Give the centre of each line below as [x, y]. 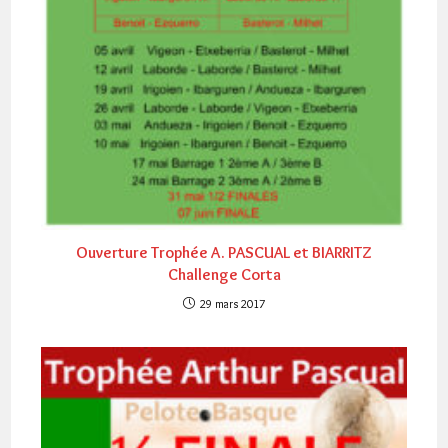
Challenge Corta [224, 275]
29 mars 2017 [232, 304]
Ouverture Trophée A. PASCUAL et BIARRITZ [224, 253]
